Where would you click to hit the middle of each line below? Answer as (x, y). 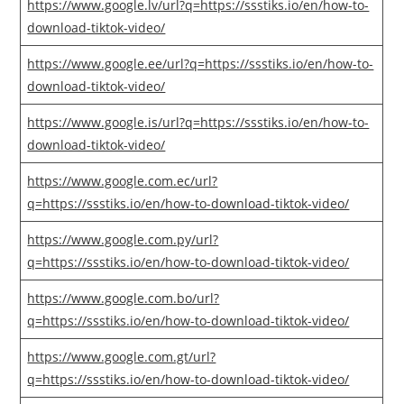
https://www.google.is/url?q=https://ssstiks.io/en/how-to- (198, 123)
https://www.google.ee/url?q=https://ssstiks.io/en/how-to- (201, 64)
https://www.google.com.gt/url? (122, 357)
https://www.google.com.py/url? (123, 240)
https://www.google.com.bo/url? (124, 298)
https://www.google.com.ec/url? (123, 181)
